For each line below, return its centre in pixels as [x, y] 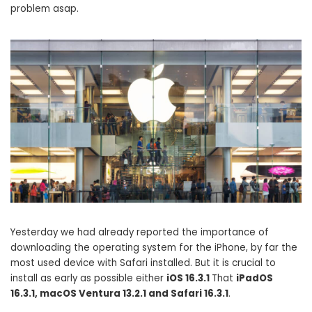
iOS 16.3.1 [189, 279]
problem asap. [45, 9]
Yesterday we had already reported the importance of [140, 233]
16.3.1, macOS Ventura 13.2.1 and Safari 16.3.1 [119, 294]
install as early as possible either [88, 279]
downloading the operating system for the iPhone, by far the [154, 248]
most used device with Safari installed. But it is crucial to [143, 263]
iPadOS [255, 279]
